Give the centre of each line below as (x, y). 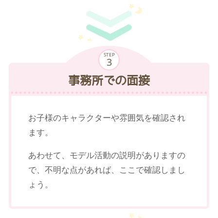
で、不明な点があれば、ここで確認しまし (107, 169)
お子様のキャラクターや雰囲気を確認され (107, 117)
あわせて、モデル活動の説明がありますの (107, 155)
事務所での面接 (109, 80)
